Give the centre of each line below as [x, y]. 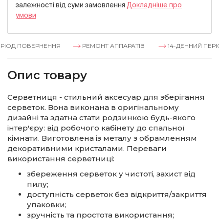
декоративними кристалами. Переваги [87, 148]
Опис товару [47, 75]
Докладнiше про [154, 5]
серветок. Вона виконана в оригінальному [93, 107]
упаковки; [47, 205]
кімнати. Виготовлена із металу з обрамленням [102, 138]
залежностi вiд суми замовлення [71, 5]
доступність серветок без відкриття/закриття [117, 194]
